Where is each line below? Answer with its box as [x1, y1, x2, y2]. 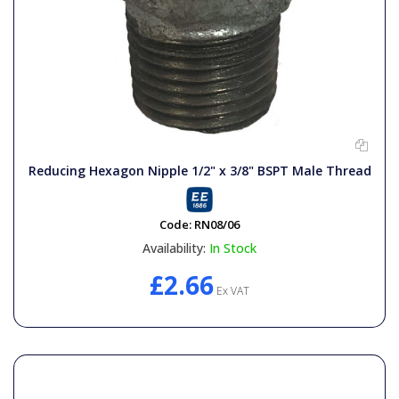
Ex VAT [214, 282, 249, 298]
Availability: [142, 239, 206, 256]
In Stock [209, 239, 256, 256]
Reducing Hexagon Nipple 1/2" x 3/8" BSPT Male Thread [28, 161, 371, 179]
